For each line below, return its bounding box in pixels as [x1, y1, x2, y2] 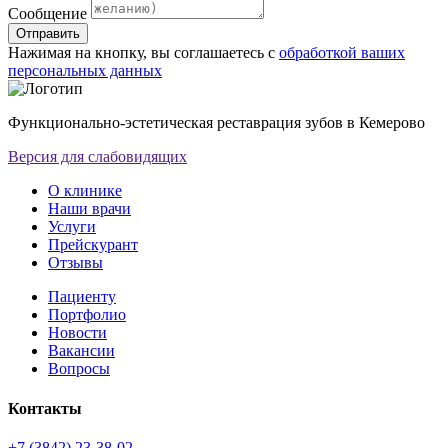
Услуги [48, 218, 96, 236]
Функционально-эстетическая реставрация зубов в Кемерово [8, 114, 425, 132]
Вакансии [48, 342, 115, 360]
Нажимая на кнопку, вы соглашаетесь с [8, 44, 279, 62]
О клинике [48, 182, 122, 200]
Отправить [16, 26, 80, 42]
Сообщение [8, 5, 87, 23]
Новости [48, 324, 107, 342]
